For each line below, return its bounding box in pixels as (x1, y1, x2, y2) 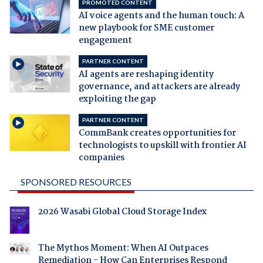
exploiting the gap (78, 92, 156, 107)
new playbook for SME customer (78, 21, 214, 36)
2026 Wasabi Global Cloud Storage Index (38, 205, 207, 220)
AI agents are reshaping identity (78, 68, 214, 82)
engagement (78, 33, 132, 48)
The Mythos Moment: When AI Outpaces (38, 241, 208, 256)
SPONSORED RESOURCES (20, 176, 131, 188)
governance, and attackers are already (78, 80, 240, 95)
